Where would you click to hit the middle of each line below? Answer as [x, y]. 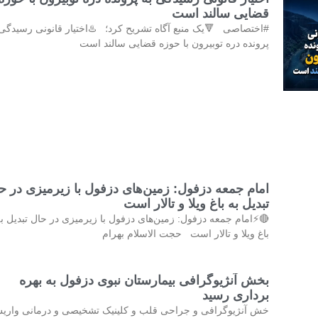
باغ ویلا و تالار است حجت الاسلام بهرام [185, 233]
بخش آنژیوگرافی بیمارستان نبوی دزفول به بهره [144, 280]
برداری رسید [235, 295]
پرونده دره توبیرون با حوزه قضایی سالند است [174, 44]
